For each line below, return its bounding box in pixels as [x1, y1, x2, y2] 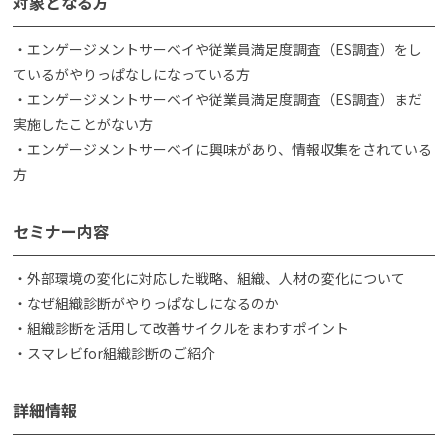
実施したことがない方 [13, 113, 153, 134]
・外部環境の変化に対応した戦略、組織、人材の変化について [13, 267, 405, 288]
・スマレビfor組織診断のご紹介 [13, 342, 215, 363]
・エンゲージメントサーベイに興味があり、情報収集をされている [13, 138, 432, 159]
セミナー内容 [13, 218, 109, 243]
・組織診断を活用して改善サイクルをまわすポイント [13, 317, 349, 338]
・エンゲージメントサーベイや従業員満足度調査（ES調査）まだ [13, 88, 422, 109]
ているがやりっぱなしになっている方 [13, 63, 250, 84]
